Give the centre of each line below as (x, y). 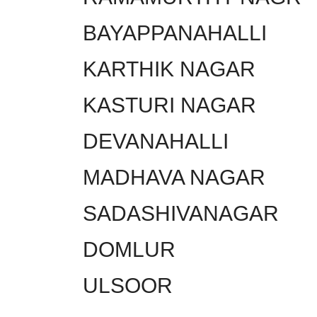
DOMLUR (129, 249)
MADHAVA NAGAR (174, 177)
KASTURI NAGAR (169, 105)
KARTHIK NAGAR (169, 69)
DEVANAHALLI (156, 141)
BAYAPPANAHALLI (175, 33)
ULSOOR (128, 285)
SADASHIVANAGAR (181, 213)
